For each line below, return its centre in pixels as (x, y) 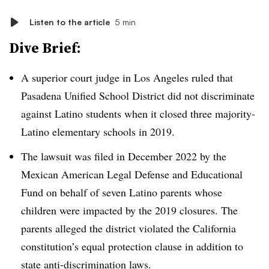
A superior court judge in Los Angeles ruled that (127, 77)
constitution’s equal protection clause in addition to (132, 246)
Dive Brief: (45, 48)
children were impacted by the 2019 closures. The (129, 210)
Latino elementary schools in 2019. (98, 131)
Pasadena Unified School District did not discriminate (138, 95)
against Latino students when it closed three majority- (138, 113)
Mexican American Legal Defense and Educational (132, 174)
